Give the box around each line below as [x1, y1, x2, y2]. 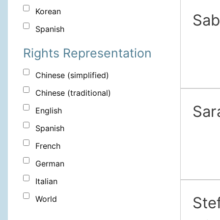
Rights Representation [23, 46, 152, 61]
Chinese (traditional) [35, 88, 111, 98]
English [35, 106, 62, 116]
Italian [35, 176, 57, 187]
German [35, 159, 64, 169]
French [35, 141, 60, 151]
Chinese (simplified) [35, 70, 109, 81]
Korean [35, 6, 61, 17]
